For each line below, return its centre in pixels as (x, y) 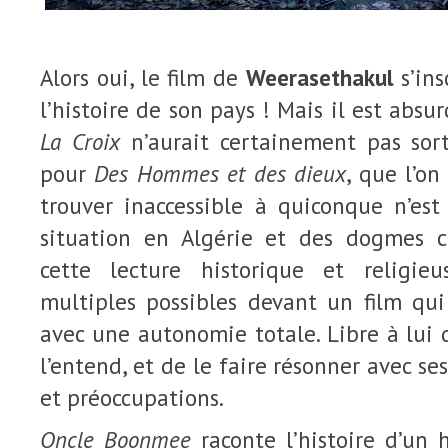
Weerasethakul (319, 77)
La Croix (80, 141)
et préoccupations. (132, 397)
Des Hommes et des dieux (220, 173)
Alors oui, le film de (143, 77)
